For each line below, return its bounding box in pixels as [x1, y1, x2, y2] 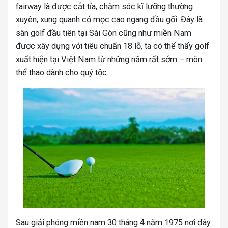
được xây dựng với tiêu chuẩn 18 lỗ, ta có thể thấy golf [16, 41, 209, 51]
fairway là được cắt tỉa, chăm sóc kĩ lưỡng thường [16, 2, 193, 11]
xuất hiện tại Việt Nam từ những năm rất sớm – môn [16, 54, 202, 64]
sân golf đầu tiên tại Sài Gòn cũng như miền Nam [16, 28, 191, 38]
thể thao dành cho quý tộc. [16, 68, 108, 77]
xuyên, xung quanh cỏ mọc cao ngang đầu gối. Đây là [16, 15, 203, 24]
